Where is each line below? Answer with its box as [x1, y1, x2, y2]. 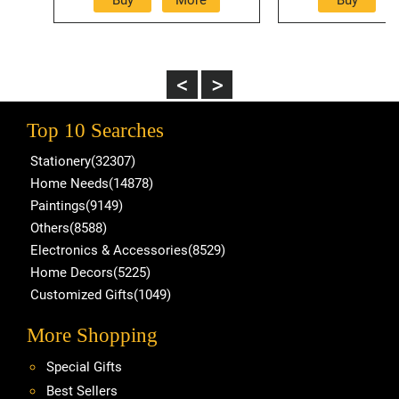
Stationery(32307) [30, 152, 135, 169]
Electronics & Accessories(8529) [30, 241, 225, 258]
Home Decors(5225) [30, 264, 151, 281]
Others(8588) [30, 219, 107, 236]
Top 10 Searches [27, 118, 164, 142]
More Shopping [27, 323, 158, 346]
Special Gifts [46, 358, 122, 375]
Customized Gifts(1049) [30, 286, 171, 303]
